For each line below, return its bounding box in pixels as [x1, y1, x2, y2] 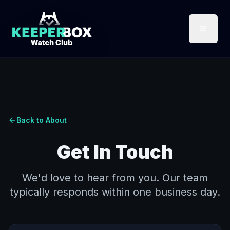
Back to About [16, 116, 67, 124]
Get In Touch [56, 141, 174, 163]
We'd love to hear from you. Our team [22, 171, 208, 184]
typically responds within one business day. [10, 186, 220, 198]
